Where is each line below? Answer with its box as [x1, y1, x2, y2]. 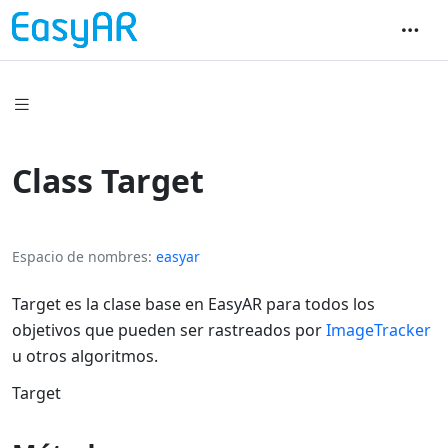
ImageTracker [326, 318, 431, 341]
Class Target [12, 158, 204, 202]
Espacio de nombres [12, 246, 148, 266]
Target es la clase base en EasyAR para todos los [12, 292, 375, 315]
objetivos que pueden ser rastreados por [12, 318, 326, 341]
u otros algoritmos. [12, 344, 158, 367]
